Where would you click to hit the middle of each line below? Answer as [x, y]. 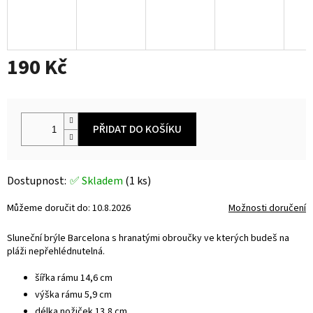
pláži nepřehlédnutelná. [56, 252]
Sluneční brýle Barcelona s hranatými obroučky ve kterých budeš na [148, 239]
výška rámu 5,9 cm [73, 295]
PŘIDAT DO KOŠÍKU [137, 130]
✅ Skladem [97, 181]
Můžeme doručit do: [49, 209]
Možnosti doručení [267, 209]
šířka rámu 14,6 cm [74, 278]
